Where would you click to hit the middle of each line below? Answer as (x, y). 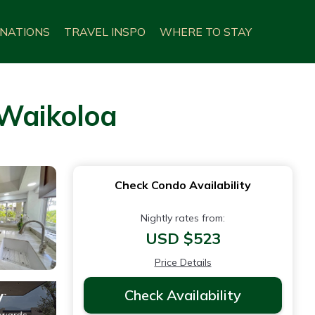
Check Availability (183, 295)
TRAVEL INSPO (105, 32)
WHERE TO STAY (206, 32)
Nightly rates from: (183, 218)
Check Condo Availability (183, 185)
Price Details (183, 262)
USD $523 (183, 238)
